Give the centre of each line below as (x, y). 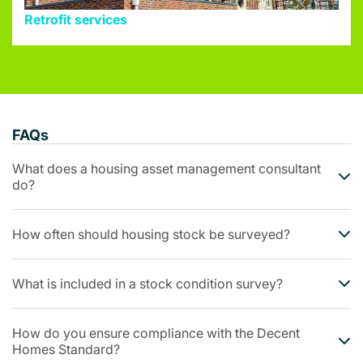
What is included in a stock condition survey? (147, 284)
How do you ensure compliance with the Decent (156, 333)
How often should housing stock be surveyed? (151, 235)
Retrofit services (76, 20)
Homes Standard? (66, 350)
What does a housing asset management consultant (167, 169)
